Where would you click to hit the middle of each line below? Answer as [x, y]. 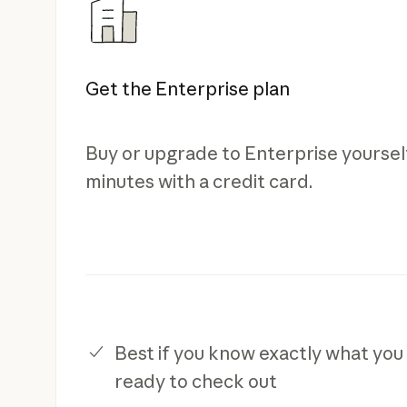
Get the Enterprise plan [187, 88]
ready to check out [195, 381]
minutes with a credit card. [199, 181]
